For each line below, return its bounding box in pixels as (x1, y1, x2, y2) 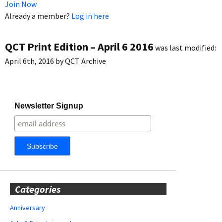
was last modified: (154, 42, 216, 53)
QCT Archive (65, 55, 106, 66)
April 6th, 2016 (5, 55, 54, 66)
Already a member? (5, 10, 71, 21)
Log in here (71, 10, 109, 21)
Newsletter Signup (14, 101, 84, 110)
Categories (15, 182, 60, 195)
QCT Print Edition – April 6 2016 (5, 39, 154, 54)
